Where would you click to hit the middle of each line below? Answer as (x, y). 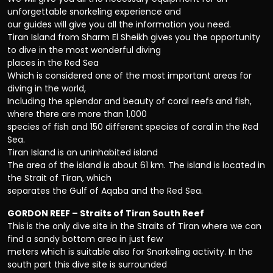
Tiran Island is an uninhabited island (83, 153)
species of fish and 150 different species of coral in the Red (133, 127)
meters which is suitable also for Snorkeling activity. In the (130, 252)
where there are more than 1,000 (77, 114)
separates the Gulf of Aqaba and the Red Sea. (105, 191)
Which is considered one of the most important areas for (129, 76)
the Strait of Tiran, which (59, 178)
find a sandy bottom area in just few (85, 239)
